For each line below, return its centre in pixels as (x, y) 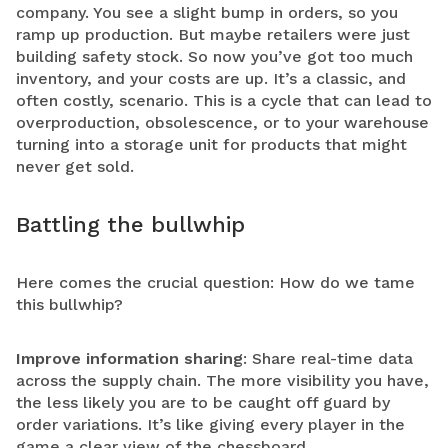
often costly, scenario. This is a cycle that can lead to (224, 100)
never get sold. (75, 166)
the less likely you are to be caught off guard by (203, 402)
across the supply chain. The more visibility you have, (222, 380)
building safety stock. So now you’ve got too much (214, 56)
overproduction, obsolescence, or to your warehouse (222, 122)
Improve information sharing (129, 358)
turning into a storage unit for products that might (211, 144)
